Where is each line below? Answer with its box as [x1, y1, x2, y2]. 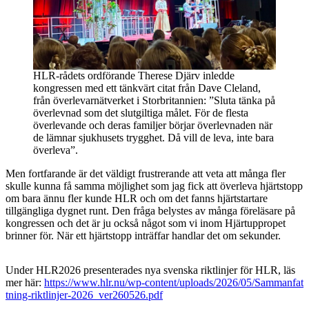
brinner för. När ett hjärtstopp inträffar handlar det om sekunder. [6, 230, 281, 242]
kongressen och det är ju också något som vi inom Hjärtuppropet [6, 217, 286, 230]
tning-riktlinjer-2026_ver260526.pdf [6, 289, 163, 301]
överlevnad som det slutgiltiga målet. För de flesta [33, 107, 248, 119]
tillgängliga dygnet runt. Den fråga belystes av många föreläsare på [6, 205, 295, 217]
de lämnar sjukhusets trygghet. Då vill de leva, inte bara [33, 132, 274, 144]
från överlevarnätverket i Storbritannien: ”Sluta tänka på [33, 94, 275, 107]
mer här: [6, 277, 44, 289]
